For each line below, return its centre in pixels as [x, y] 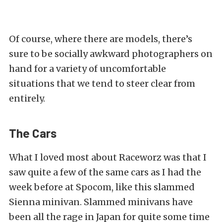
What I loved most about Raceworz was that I [108, 158]
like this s [137, 187]
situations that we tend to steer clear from [102, 84]
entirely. [27, 99]
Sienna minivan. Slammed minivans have [101, 202]
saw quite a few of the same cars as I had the [105, 172]
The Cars [34, 133]
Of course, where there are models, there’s [101, 39]
